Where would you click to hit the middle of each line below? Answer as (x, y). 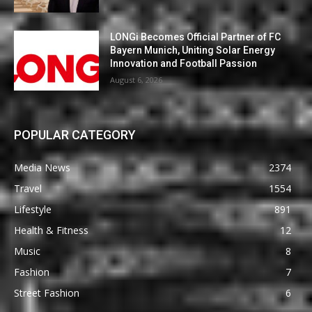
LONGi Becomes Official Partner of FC (196, 37)
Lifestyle (33, 209)
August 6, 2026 (136, 79)
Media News (42, 167)
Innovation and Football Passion (184, 63)
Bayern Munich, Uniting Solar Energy (193, 50)
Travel (28, 188)
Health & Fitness (51, 230)
